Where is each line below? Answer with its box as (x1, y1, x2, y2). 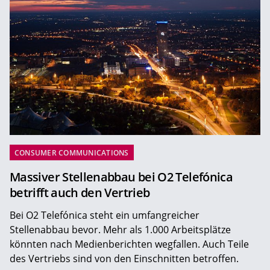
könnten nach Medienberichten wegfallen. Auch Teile (10, 237, 249, 251)
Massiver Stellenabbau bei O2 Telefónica (10, 168, 233, 185)
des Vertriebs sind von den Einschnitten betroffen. (10, 251, 239, 265)
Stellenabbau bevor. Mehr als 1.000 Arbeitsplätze (10, 222, 231, 236)
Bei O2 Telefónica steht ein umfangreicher (10, 208, 199, 222)
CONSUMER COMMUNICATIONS (14, 147, 129, 158)
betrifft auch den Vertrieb (10, 184, 150, 201)
